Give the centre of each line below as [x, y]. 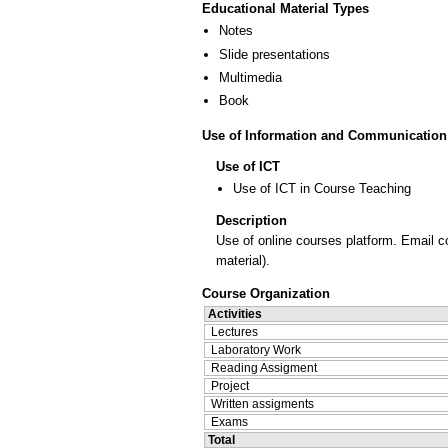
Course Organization [266, 293]
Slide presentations [274, 54]
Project [230, 385]
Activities [235, 313]
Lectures [234, 331]
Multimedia [250, 77]
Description [251, 220]
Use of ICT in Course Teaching [322, 188]
